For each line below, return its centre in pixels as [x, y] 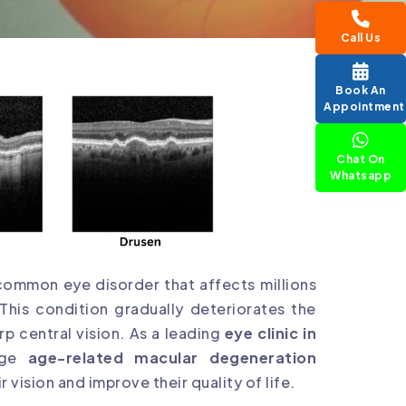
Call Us [361, 38]
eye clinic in [270, 333]
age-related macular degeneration [172, 358]
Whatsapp [361, 175]
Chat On [361, 159]
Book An [361, 90]
